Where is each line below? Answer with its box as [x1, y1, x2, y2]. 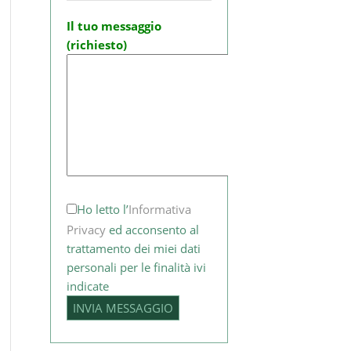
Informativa [128, 201, 191, 218]
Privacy [66, 222, 106, 238]
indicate [66, 278, 109, 295]
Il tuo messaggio [66, 18, 161, 34]
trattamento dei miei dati [66, 241, 201, 257]
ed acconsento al [105, 222, 199, 238]
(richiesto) [66, 37, 127, 53]
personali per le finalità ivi [66, 259, 206, 276]
